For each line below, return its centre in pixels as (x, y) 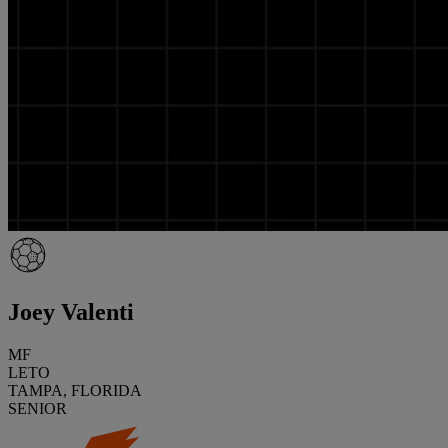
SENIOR (37, 408)
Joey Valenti (71, 311)
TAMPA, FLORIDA (75, 390)
